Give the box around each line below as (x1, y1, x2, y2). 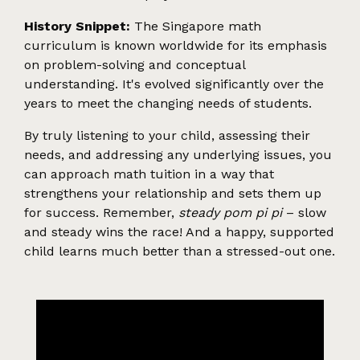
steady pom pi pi (178, 204, 282, 220)
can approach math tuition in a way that (24, 166, 274, 182)
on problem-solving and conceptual (24, 56, 245, 72)
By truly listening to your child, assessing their (24, 127, 310, 143)
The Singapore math (130, 18, 261, 34)
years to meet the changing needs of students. (24, 95, 312, 111)
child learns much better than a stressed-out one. (24, 243, 335, 259)
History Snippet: (24, 18, 130, 34)
